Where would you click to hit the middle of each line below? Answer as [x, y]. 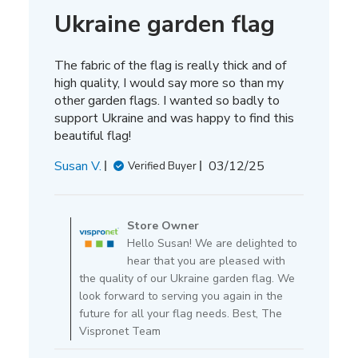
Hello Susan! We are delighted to [212, 243]
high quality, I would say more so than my [169, 83]
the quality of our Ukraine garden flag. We [187, 278]
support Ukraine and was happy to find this [174, 118]
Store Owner [163, 225]
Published [263, 165]
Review [199, 290]
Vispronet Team [119, 331]
